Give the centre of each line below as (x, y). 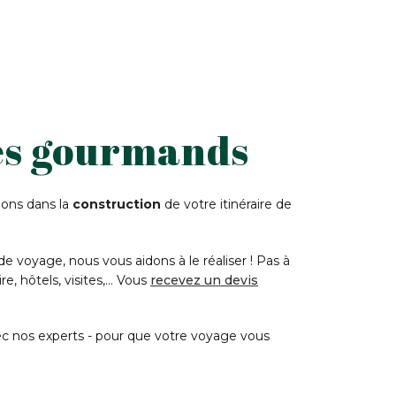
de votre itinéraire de (226, 204)
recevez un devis (204, 280)
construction (116, 204)
